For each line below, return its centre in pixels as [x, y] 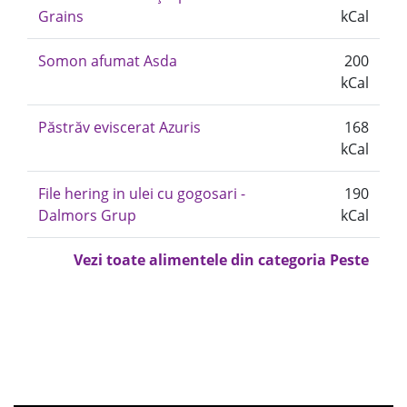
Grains [61, 16]
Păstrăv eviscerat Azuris [119, 127]
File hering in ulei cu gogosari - [142, 194]
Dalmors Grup [87, 215]
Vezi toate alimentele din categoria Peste [221, 260]
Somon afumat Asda [108, 61]
